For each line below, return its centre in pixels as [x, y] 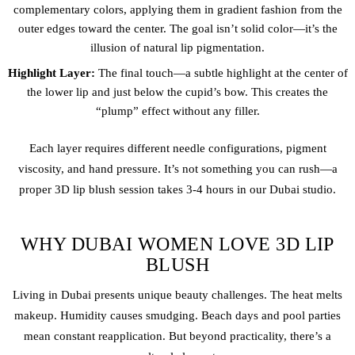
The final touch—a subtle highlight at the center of [221, 73]
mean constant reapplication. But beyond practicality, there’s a [177, 336]
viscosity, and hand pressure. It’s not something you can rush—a [177, 169]
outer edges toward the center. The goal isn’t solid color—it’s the [177, 28]
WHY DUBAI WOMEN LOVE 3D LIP [177, 244]
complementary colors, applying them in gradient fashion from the [177, 9]
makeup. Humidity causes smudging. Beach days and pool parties [177, 316]
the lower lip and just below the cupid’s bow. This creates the [177, 92]
